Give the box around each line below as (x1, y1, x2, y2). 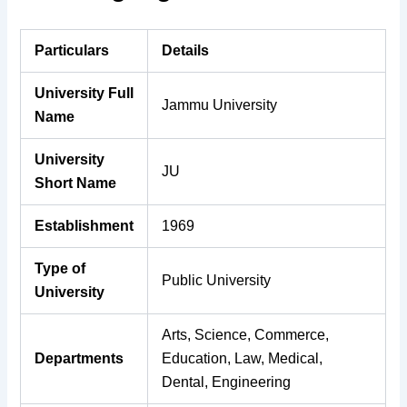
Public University (162, 272, 272, 288)
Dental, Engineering (162, 373, 292, 390)
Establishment (35, 217, 134, 233)
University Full (35, 84, 134, 101)
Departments (35, 350, 124, 366)
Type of (35, 260, 86, 276)
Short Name (35, 174, 117, 191)
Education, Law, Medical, (162, 350, 323, 366)
